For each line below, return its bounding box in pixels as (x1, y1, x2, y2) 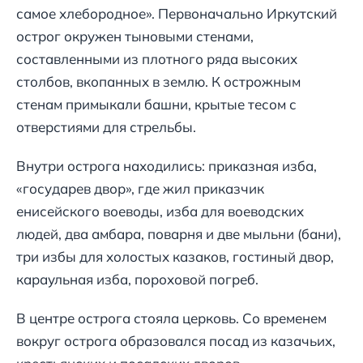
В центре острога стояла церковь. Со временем (16, 310, 327, 327)
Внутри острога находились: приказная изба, (16, 157, 317, 175)
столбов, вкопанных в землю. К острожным (16, 73, 301, 91)
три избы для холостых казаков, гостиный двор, (16, 248, 334, 266)
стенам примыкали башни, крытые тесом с (16, 96, 297, 113)
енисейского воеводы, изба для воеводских (16, 203, 304, 220)
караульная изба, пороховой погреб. (16, 271, 258, 288)
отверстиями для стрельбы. (16, 118, 196, 136)
